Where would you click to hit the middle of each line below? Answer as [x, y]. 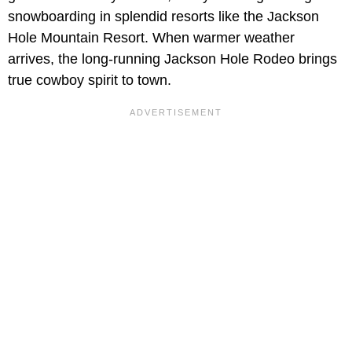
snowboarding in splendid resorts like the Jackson [163, 16]
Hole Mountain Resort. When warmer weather [151, 37]
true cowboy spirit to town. [90, 80]
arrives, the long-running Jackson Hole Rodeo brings [172, 59]
